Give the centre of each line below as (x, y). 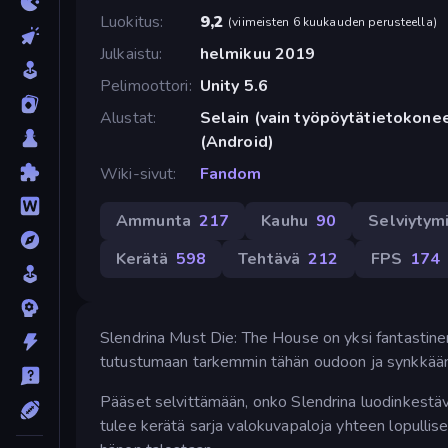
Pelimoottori (144, 85)
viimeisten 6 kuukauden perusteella (332, 21)
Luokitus (130, 21)
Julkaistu (130, 53)
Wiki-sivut (137, 173)
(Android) (236, 141)
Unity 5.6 (233, 85)
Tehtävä (269, 258)
